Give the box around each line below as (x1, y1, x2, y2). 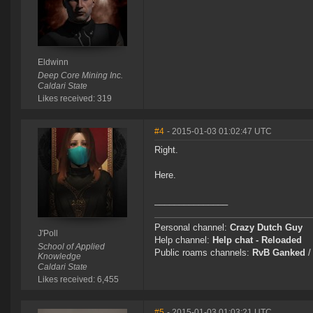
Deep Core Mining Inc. (37, 71, 123, 81)
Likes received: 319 (37, 94, 112, 104)
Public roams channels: (154, 247, 252, 259)
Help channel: (154, 235, 212, 246)
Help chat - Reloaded (212, 235, 302, 246)
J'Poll (37, 228, 58, 239)
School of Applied (37, 242, 105, 252)
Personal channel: (154, 222, 230, 233)
